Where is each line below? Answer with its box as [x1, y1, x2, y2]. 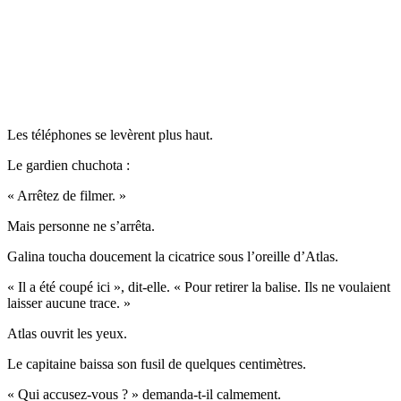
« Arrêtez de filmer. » [7, 187, 126, 203]
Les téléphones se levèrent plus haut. [7, 126, 213, 142]
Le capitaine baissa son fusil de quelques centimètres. [7, 355, 306, 371]
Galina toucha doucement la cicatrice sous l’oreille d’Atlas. [7, 248, 338, 264]
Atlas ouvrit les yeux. [7, 325, 127, 341]
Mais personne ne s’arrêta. [7, 218, 155, 234]
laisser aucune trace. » [7, 294, 131, 311]
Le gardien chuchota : [7, 157, 130, 173]
